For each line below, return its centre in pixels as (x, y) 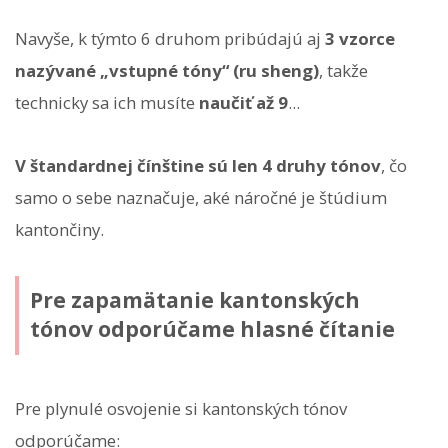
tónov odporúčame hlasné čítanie (212, 329)
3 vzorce (360, 39)
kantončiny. (59, 229)
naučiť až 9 (243, 103)
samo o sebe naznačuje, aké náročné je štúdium (201, 197)
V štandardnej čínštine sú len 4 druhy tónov (198, 165)
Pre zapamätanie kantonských (194, 300)
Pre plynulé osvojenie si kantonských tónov (181, 408)
